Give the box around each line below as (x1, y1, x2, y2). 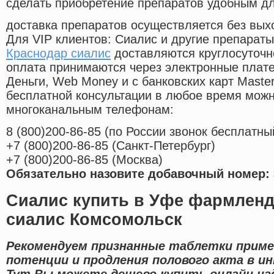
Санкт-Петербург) (116, 139, 215, 153)
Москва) (116, 153, 163, 167)
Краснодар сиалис (6, 46, 111, 61)
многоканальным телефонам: (6, 103, 174, 117)
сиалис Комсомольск (6, 210, 182, 229)
